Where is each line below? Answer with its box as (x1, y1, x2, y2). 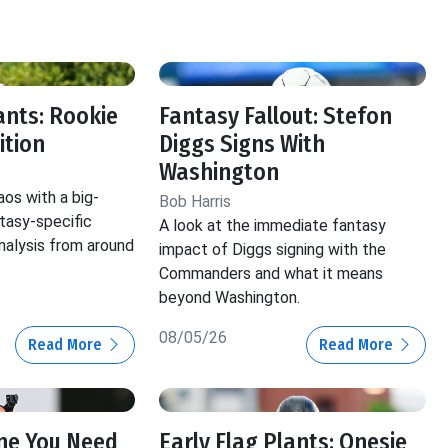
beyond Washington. (159, 287, 301, 307)
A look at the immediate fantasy (159, 215, 387, 235)
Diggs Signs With (159, 129, 326, 158)
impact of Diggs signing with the (159, 239, 387, 259)
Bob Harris (159, 191, 232, 211)
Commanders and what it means (159, 263, 384, 283)
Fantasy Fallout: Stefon (159, 101, 393, 130)
